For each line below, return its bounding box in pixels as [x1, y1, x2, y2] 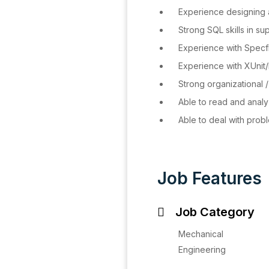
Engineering [178, 244, 226, 255]
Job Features [157, 168, 262, 189]
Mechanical [178, 229, 223, 239]
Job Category [175, 205, 255, 219]
